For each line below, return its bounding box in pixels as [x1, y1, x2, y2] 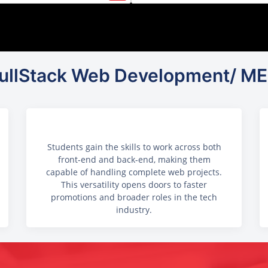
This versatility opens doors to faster [61, 179, 207, 191]
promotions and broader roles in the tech [51, 191, 217, 203]
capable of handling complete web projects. [46, 166, 222, 178]
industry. [116, 204, 152, 216]
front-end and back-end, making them [57, 154, 211, 166]
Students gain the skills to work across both [47, 141, 221, 153]
